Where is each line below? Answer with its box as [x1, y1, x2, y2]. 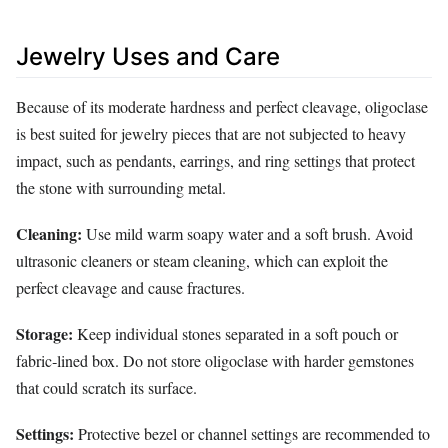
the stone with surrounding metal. [16, 176, 226, 198]
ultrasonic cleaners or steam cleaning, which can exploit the [16, 249, 388, 271]
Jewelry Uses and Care [16, 42, 280, 72]
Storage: [16, 322, 73, 346]
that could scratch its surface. [16, 377, 197, 399]
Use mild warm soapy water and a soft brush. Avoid [82, 222, 413, 244]
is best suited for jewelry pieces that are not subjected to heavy [16, 122, 406, 144]
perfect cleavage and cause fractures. [16, 276, 245, 298]
